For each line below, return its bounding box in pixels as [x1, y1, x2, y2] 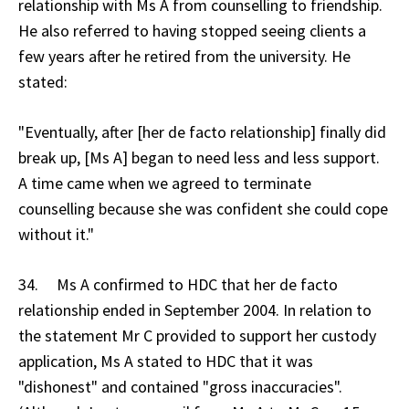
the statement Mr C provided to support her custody [18, 324, 376, 346]
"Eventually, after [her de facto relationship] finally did [18, 121, 386, 142]
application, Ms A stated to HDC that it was [18, 350, 313, 372]
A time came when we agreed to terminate [18, 172, 311, 194]
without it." [18, 223, 94, 245]
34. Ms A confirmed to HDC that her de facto [18, 273, 338, 295]
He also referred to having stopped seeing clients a [18, 19, 366, 41]
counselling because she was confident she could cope [18, 197, 388, 219]
